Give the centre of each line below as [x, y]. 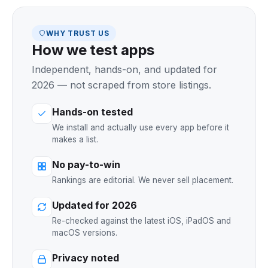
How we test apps [93, 50]
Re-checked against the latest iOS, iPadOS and [141, 221]
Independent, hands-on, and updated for [124, 69]
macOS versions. [85, 233]
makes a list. [75, 139]
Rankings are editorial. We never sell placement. [143, 180]
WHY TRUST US [78, 33]
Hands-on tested [92, 112]
